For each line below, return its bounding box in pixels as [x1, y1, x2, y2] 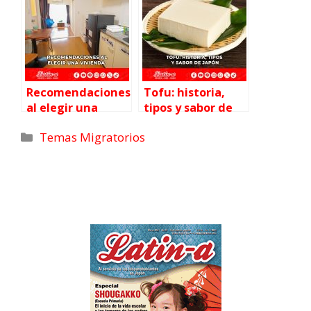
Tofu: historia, [144, 85, 225, 101]
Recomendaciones [26, 85, 131, 101]
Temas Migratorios [40, 129, 146, 146]
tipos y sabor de [144, 100, 233, 116]
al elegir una [26, 100, 98, 116]
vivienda [26, 115, 75, 131]
